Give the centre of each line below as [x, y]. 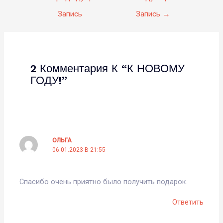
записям [42, 21]
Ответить [188, 202]
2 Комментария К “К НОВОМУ [108, 68]
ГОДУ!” [49, 80]
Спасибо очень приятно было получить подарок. [104, 181]
